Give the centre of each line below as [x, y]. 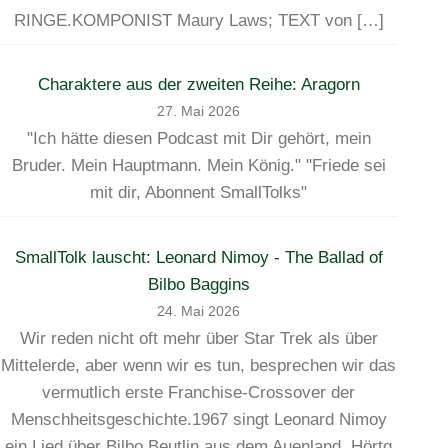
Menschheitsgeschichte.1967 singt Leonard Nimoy [198, 420]
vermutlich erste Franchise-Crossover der [199, 393]
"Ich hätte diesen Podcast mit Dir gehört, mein [198, 139]
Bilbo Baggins [198, 285]
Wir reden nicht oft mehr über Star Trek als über [198, 339]
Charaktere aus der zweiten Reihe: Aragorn [198, 85]
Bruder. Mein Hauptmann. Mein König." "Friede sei [198, 166]
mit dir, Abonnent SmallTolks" [199, 193]
